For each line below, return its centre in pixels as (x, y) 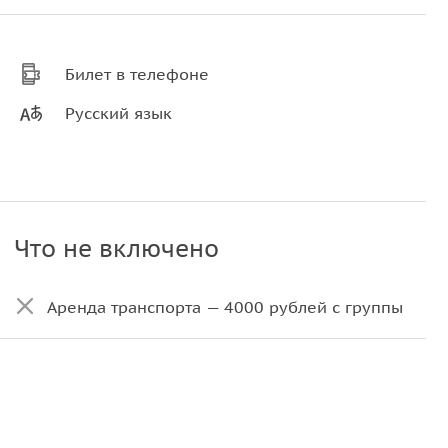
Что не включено (116, 248)
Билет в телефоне (137, 74)
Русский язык (119, 113)
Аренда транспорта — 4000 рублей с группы (224, 307)
